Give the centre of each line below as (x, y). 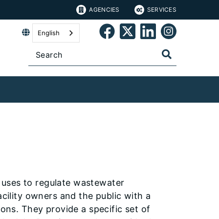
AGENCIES (104, 10)
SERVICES (162, 10)
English (49, 33)
